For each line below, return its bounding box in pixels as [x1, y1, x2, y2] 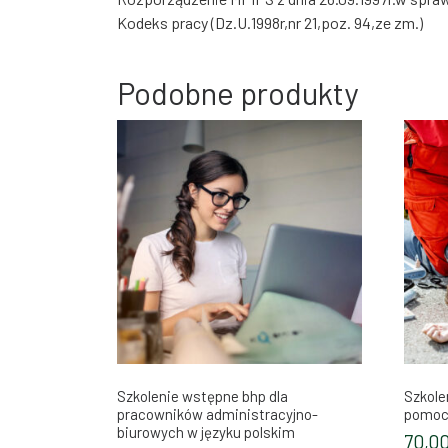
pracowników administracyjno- [117, 404, 318, 423]
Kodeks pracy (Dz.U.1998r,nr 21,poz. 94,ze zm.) [117, 12, 423, 32]
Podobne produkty [117, 73, 358, 111]
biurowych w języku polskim [117, 422, 295, 441]
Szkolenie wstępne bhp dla [117, 386, 288, 405]
